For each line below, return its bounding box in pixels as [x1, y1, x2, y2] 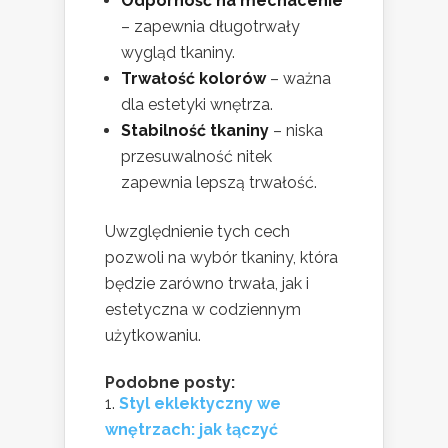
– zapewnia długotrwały [121, 16, 300, 36]
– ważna [266, 68, 331, 88]
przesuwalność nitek [121, 146, 272, 166]
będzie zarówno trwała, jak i [105, 273, 309, 293]
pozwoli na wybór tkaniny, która [105, 247, 338, 267]
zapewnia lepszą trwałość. [121, 172, 317, 192]
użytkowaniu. [105, 325, 201, 345]
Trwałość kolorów [121, 68, 266, 88]
